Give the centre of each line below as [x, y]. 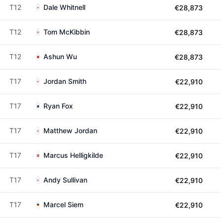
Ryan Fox [58, 106]
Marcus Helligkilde [73, 155]
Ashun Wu [60, 56]
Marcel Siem [63, 204]
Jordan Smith [65, 81]
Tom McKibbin [67, 32]
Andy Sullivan [65, 180]
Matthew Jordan [70, 130]
